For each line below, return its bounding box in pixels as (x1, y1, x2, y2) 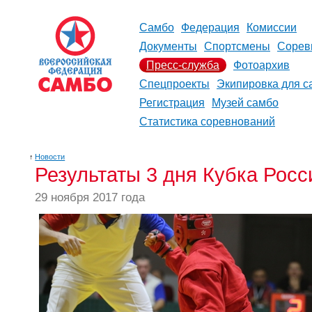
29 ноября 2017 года (35, 190, 145, 204)
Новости (35, 153, 65, 161)
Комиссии (247, 22, 297, 33)
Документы (139, 40, 197, 52)
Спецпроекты (139, 78, 210, 90)
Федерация (181, 22, 240, 33)
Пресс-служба (146, 59, 219, 71)
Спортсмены (204, 40, 270, 52)
